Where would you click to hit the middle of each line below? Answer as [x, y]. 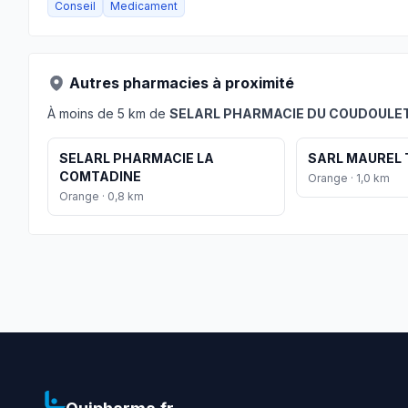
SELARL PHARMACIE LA [137, 158]
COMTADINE [100, 176]
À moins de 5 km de [108, 113]
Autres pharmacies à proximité [182, 83]
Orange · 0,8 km [102, 196]
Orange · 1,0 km [349, 178]
